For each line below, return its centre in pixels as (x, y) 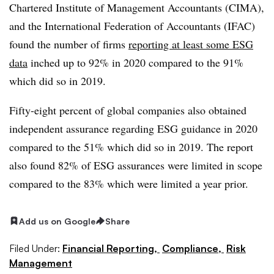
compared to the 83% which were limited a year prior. (129, 183)
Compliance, (193, 249)
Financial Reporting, (111, 249)
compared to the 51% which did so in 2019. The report (131, 146)
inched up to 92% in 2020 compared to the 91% (135, 62)
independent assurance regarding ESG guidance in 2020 (133, 128)
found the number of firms (69, 44)
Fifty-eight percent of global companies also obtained (128, 110)
